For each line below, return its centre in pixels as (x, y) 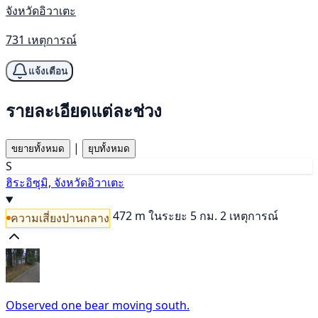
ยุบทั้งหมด (109, 149)
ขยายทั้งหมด (38, 149)
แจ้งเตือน (48, 71)
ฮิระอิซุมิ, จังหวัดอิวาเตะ (65, 182)
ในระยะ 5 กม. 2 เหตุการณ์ (213, 216)
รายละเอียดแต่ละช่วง (84, 111)
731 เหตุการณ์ (41, 40)
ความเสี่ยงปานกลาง (60, 218)
